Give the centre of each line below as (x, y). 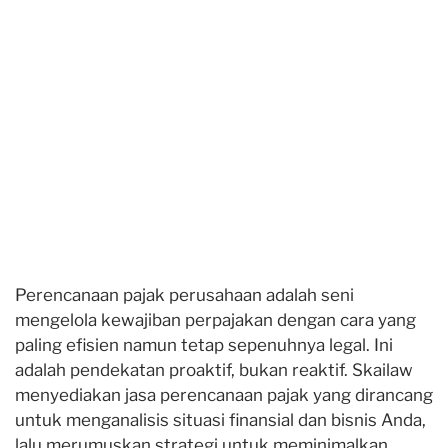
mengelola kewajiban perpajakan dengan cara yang (215, 320)
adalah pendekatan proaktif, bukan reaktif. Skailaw (214, 370)
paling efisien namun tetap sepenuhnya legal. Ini (204, 345)
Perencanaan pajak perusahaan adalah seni (184, 295)
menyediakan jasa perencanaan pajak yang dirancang (224, 395)
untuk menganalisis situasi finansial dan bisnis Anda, (220, 420)
